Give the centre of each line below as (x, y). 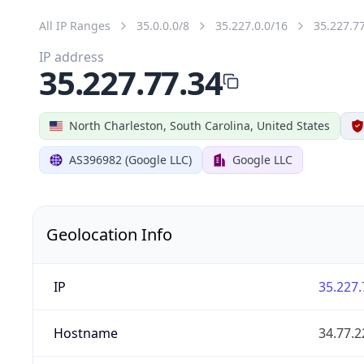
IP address (71, 56)
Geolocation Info (109, 234)
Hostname (85, 333)
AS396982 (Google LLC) (130, 159)
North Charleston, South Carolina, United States (199, 125)
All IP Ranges (75, 25)
